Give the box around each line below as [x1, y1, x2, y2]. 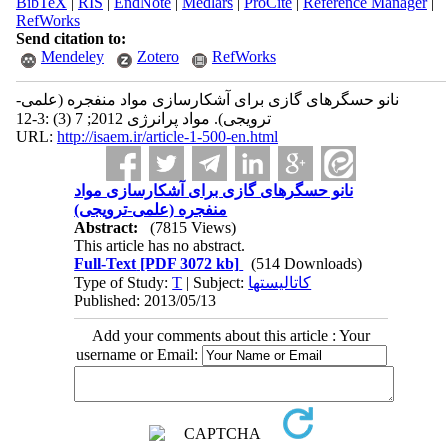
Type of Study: [74, 274, 173, 291]
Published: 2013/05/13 [74, 292, 217, 309]
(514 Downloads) [251, 255, 363, 272]
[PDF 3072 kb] [136, 255, 240, 272]
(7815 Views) [150, 219, 237, 236]
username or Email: [75, 346, 202, 363]
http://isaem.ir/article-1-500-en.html [56, 128, 278, 145]
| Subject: [182, 274, 249, 291]
